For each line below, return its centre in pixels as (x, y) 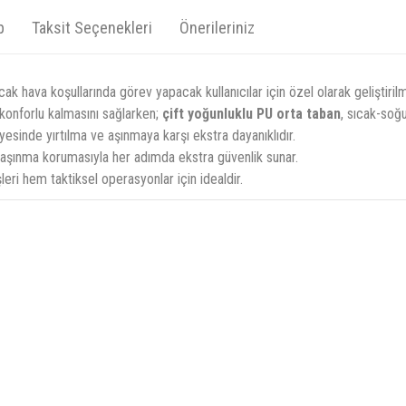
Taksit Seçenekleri (92, 28)
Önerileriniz (217, 28)
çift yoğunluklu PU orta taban (251, 114)
